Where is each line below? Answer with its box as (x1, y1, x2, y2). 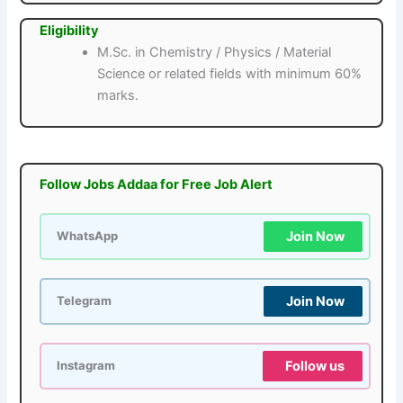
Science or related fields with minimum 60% (97, 66, 363, 83)
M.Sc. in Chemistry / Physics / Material (97, 44, 332, 61)
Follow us (284, 357, 345, 374)
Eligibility (40, 22, 100, 40)
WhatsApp (57, 228, 119, 243)
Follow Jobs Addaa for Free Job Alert (40, 175, 273, 193)
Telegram (57, 293, 112, 308)
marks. (97, 87, 139, 104)
